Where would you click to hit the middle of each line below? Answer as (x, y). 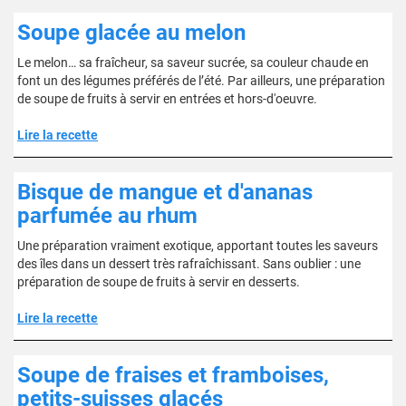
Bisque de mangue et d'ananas (165, 192)
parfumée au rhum (107, 216)
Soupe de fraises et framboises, (173, 375)
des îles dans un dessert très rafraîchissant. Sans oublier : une (189, 264)
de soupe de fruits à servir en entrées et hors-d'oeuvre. (167, 99)
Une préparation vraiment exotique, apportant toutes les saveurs (198, 246)
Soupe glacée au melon (131, 33)
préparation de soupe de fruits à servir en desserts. (159, 282)
